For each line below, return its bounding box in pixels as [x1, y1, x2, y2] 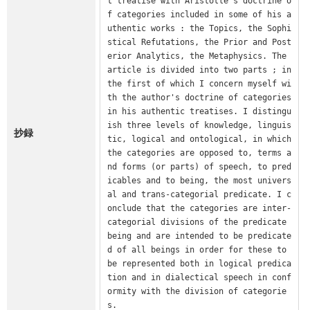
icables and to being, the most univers [107, 175, 291, 185]
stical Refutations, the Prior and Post [107, 37, 291, 47]
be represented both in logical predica [107, 258, 291, 268]
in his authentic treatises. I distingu [107, 106, 291, 116]
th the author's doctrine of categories [107, 92, 291, 102]
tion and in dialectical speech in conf [107, 272, 291, 282]
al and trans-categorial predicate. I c [107, 189, 291, 199]
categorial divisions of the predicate [107, 217, 286, 227]
